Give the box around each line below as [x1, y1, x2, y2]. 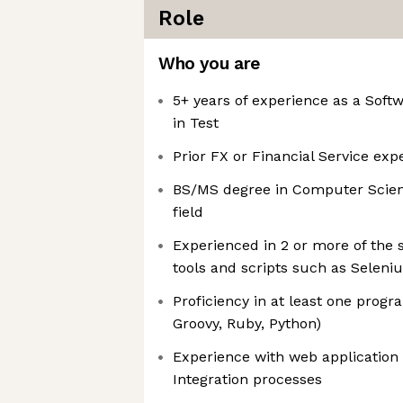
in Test [173, 114, 219, 131]
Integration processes [173, 371, 322, 388]
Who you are [158, 53, 260, 74]
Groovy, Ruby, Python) [173, 315, 321, 332]
